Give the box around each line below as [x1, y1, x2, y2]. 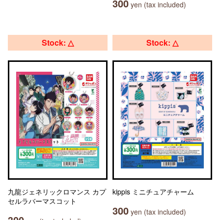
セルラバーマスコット [8, 196, 77, 206]
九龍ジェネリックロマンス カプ [8, 187, 106, 196]
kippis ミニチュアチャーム [112, 187, 194, 196]
